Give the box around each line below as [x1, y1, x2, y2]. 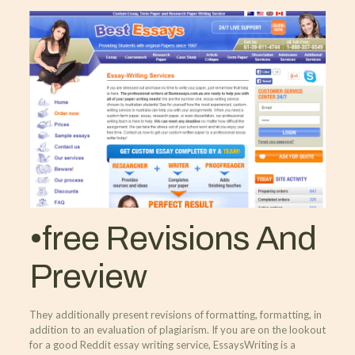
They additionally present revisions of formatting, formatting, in [29, 307, 322, 321]
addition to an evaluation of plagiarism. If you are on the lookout [29, 323, 326, 336]
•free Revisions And [29, 219, 316, 257]
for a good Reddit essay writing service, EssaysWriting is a [29, 338, 296, 351]
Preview [29, 257, 147, 295]
